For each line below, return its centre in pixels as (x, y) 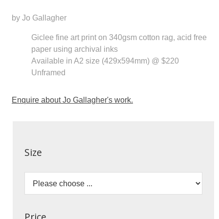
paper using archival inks (75, 49)
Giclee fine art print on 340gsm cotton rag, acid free (119, 37)
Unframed (49, 72)
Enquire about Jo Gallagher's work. (73, 100)
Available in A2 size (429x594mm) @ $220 (105, 60)
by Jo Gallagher (39, 17)
